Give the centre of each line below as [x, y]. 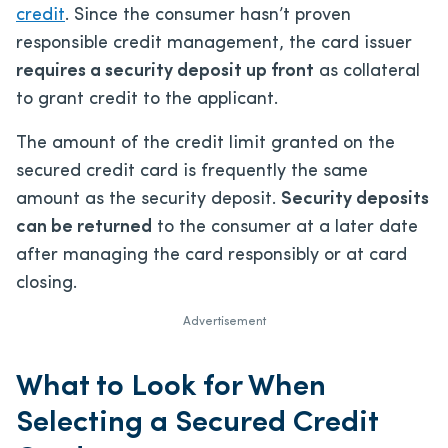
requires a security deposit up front [165, 71]
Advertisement [224, 321]
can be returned [84, 227]
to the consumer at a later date [285, 227]
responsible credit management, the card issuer [214, 43]
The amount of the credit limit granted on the [205, 143]
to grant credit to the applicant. [147, 99]
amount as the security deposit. [148, 199]
